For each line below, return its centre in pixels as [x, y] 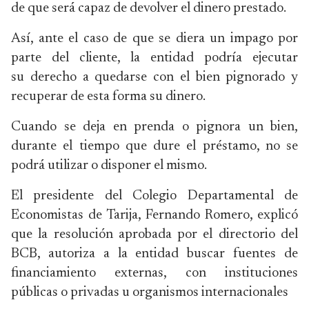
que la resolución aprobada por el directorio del [154, 235]
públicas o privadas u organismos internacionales [150, 292]
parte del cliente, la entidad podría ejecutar [154, 58]
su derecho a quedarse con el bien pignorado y [154, 77]
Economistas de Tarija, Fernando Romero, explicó [154, 215]
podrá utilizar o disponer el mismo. [109, 166]
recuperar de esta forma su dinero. [108, 97]
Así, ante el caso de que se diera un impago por [154, 39]
